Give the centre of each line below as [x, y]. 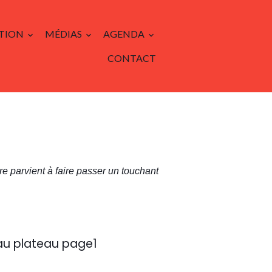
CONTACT [132, 58]
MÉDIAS [64, 34]
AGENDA [125, 34]
